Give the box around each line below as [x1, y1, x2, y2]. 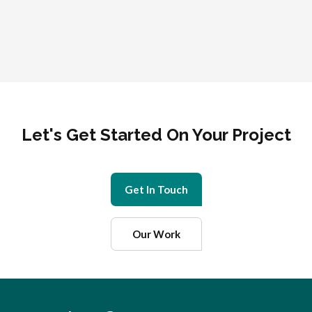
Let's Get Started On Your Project [21, 124, 291, 145]
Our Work [132, 227, 180, 240]
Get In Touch [124, 182, 188, 196]
